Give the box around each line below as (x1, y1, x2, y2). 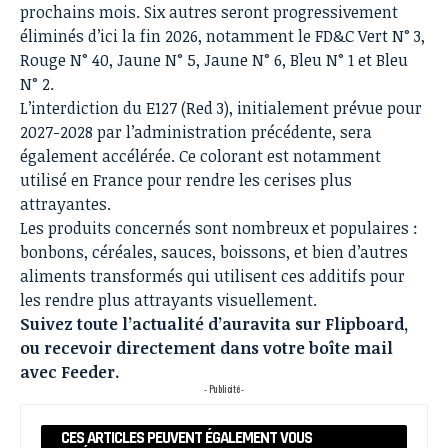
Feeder (61, 360, 115, 383)
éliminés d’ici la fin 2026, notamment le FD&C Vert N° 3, (20, 24, 425, 47)
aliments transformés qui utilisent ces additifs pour (20, 264, 405, 287)
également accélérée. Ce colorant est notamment (20, 144, 381, 167)
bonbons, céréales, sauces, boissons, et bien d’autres (20, 240, 408, 263)
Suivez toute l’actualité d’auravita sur (20, 312, 325, 335)
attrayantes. (20, 192, 111, 215)
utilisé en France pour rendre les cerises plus (20, 168, 352, 191)
